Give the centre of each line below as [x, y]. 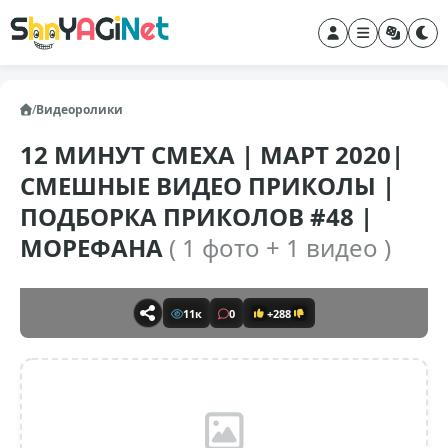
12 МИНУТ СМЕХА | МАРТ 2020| [212, 154]
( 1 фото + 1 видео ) [280, 247]
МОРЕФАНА [94, 247]
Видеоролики [79, 109]
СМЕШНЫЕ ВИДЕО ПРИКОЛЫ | [207, 185]
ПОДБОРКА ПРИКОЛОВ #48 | [196, 216]
